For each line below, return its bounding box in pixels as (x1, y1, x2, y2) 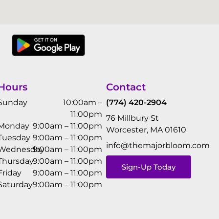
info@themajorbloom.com (106, 140, 210, 150)
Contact (106, 81, 146, 93)
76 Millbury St (106, 113, 159, 123)
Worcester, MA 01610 (106, 125, 187, 134)
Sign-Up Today (122, 162, 176, 172)
